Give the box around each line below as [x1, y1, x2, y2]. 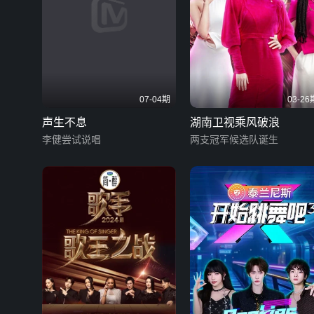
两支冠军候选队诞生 [190, 134, 278, 146]
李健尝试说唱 [42, 134, 101, 146]
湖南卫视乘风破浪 [190, 116, 280, 129]
